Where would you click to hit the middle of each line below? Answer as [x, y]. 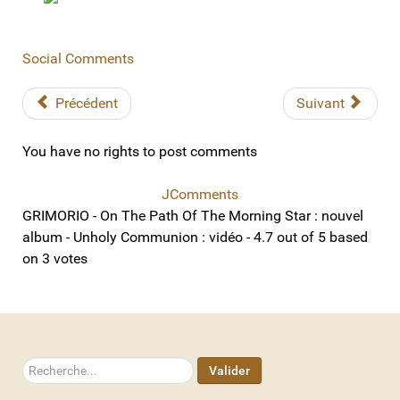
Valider [229, 370]
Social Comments [78, 58]
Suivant [321, 103]
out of [296, 237]
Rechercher [57, 367]
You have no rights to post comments [140, 151]
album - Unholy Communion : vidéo [133, 237]
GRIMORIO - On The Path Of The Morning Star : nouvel [193, 215]
